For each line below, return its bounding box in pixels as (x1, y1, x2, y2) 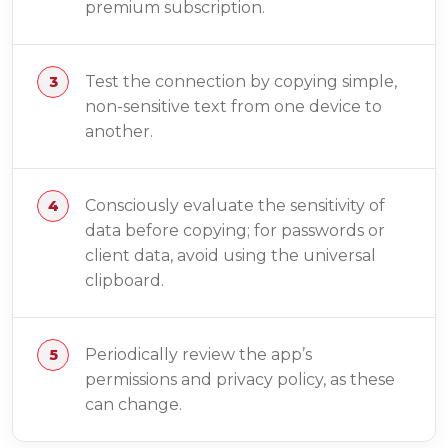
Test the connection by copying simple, (85, 72, 397, 92)
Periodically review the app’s (85, 345, 312, 365)
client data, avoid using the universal (85, 246, 376, 266)
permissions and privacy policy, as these (85, 370, 395, 390)
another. (85, 122, 153, 142)
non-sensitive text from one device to (85, 97, 382, 117)
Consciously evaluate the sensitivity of (85, 196, 385, 216)
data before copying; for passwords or (85, 221, 385, 241)
